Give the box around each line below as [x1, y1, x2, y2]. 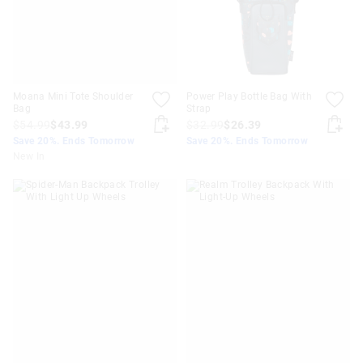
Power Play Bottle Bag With [186, 90, 312, 102]
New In [13, 150, 45, 162]
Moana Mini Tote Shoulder [13, 90, 134, 102]
